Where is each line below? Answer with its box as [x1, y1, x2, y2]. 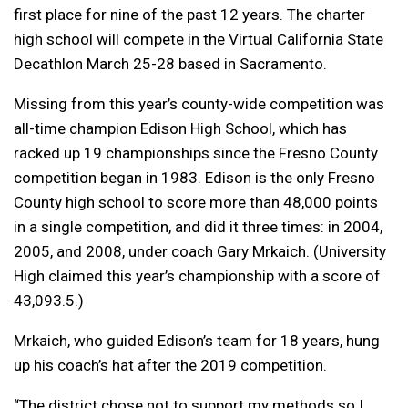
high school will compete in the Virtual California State [14, 29, 383, 48]
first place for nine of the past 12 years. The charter [14, 5, 365, 24]
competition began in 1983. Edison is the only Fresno [14, 168, 375, 187]
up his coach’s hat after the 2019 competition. [14, 355, 327, 374]
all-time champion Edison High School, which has [14, 118, 347, 138]
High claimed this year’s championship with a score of [14, 266, 381, 285]
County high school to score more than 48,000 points [14, 192, 378, 211]
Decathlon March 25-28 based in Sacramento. [14, 54, 327, 73]
